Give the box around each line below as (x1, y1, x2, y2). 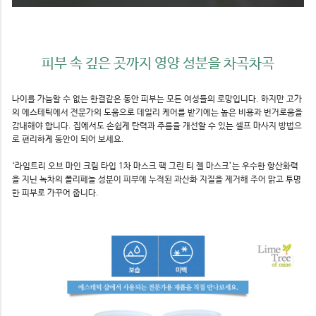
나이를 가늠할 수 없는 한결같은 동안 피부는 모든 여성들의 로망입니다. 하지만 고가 (12, 95, 302, 104)
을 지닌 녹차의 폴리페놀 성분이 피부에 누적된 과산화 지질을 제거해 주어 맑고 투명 (12, 175, 301, 185)
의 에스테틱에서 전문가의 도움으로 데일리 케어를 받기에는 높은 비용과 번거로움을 (12, 108, 303, 118)
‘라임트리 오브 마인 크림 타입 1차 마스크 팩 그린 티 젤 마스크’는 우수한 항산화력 (12, 162, 298, 171)
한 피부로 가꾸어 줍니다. (12, 188, 99, 198)
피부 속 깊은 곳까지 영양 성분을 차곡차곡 (42, 56, 274, 72)
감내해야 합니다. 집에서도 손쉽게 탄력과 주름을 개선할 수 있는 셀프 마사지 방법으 (12, 121, 302, 131)
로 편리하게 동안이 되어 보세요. (12, 135, 124, 145)
